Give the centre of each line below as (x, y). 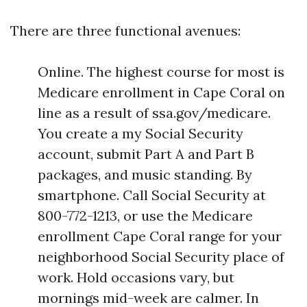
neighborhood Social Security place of (161, 257)
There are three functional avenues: (125, 30)
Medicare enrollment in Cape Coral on (161, 92)
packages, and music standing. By (145, 174)
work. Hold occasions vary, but (136, 277)
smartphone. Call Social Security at (152, 195)
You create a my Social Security (140, 133)
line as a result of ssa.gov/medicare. (154, 113)
